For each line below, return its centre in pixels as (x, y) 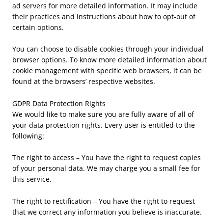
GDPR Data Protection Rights (59, 103)
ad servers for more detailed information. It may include (105, 6)
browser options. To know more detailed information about (110, 60)
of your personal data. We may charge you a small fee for (106, 168)
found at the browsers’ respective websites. (84, 82)
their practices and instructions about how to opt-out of (104, 17)
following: (28, 136)
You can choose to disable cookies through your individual (108, 49)
